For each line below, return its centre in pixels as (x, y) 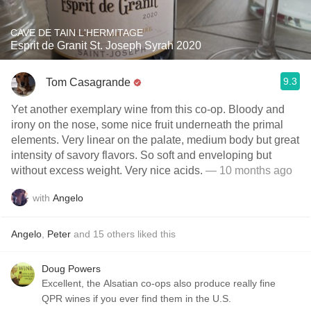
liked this (155, 234)
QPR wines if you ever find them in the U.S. (136, 299)
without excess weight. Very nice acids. (108, 170)
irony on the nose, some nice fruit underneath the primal (147, 125)
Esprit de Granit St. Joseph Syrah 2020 (106, 45)
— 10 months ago (249, 170)
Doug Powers (71, 269)
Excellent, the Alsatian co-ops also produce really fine (159, 283)
